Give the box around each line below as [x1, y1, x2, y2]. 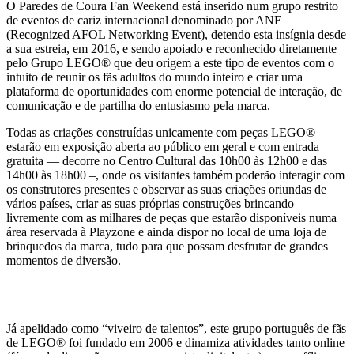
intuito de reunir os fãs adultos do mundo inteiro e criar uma [6, 70, 303, 84]
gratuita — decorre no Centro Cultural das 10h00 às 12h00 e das [6, 154, 327, 168]
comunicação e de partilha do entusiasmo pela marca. [6, 99, 270, 112]
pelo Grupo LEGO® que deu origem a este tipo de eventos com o [6, 56, 334, 70]
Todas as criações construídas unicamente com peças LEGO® [6, 126, 315, 139]
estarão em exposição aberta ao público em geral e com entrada [6, 140, 319, 153]
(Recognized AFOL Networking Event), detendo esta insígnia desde [6, 28, 346, 41]
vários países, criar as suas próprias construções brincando [6, 197, 294, 210]
